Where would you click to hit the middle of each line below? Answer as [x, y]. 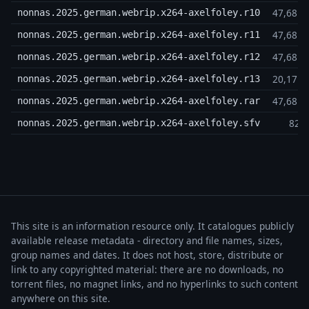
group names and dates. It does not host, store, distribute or [147, 255]
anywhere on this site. [61, 299]
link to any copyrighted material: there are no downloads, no [147, 270]
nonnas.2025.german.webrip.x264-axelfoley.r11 [138, 35]
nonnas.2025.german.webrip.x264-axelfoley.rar [138, 101]
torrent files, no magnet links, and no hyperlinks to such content [154, 284]
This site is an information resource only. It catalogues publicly [152, 226]
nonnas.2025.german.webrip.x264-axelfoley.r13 [138, 79]
